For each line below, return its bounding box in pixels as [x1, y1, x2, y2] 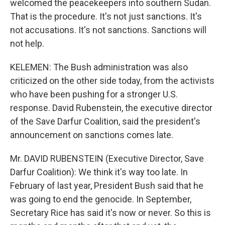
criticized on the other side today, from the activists [10, 75, 214, 86]
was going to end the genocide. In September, [10, 194, 191, 204]
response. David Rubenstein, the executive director [10, 102, 212, 113]
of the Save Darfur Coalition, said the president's [10, 116, 200, 127]
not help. [10, 38, 44, 49]
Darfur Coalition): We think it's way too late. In [10, 167, 188, 177]
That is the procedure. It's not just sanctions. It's [10, 11, 202, 22]
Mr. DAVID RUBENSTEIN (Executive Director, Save [10, 153, 204, 164]
